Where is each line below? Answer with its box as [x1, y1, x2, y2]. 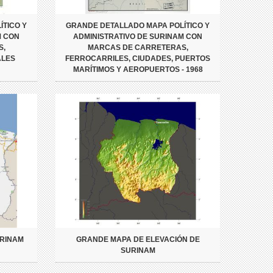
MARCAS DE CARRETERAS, [87, 43, 188, 52]
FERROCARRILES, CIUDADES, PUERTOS [65, 54, 210, 63]
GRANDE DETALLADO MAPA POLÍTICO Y [66, 21, 210, 30]
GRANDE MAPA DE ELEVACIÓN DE [76, 235, 200, 244]
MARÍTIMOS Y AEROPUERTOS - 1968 [73, 65, 203, 74]
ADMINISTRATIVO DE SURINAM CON [73, 32, 202, 41]
